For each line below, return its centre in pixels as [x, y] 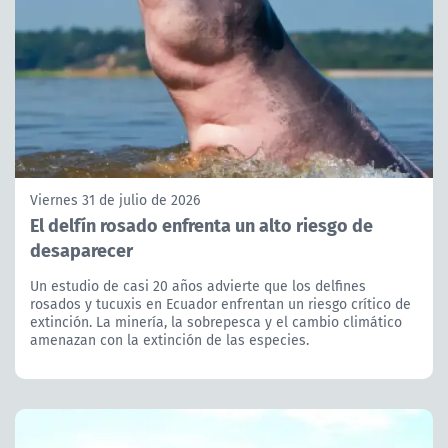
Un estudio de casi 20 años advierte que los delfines [198, 285]
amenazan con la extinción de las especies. [169, 339]
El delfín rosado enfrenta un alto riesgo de [201, 224]
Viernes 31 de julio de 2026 [115, 199]
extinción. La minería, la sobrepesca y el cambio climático [216, 321]
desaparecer [81, 249]
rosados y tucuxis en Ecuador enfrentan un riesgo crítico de [220, 303]
